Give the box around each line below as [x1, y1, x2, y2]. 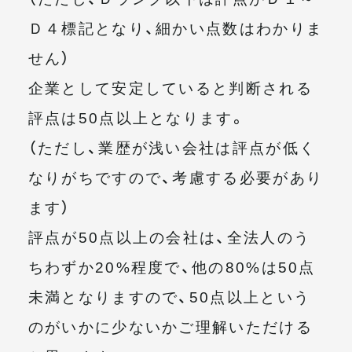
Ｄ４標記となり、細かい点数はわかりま [27, 16, 324, 38]
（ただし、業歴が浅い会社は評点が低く [27, 135, 317, 158]
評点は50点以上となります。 [27, 105, 247, 128]
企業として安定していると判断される [27, 75, 313, 98]
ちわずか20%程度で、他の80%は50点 [27, 255, 316, 277]
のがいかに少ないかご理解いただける [27, 314, 313, 337]
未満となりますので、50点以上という [27, 284, 311, 307]
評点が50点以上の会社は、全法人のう [27, 225, 311, 247]
